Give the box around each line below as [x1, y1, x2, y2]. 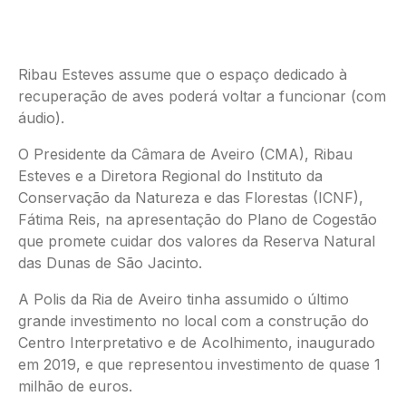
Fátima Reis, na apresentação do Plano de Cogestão [18, 210, 377, 228]
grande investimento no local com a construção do [18, 312, 369, 330]
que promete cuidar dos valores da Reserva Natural [18, 232, 375, 250]
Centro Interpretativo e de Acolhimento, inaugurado [18, 333, 375, 352]
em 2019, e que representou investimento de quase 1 [18, 355, 381, 373]
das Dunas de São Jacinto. [18, 254, 202, 272]
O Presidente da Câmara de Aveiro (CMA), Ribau [18, 145, 353, 163]
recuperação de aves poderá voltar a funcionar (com [18, 87, 386, 105]
